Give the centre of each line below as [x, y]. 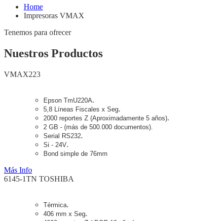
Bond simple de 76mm [75, 153]
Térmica [55, 205]
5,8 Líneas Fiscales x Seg [81, 109]
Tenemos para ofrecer [37, 32]
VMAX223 [22, 74]
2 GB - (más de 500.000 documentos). [98, 127]
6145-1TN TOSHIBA [39, 179]
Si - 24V [55, 145]
